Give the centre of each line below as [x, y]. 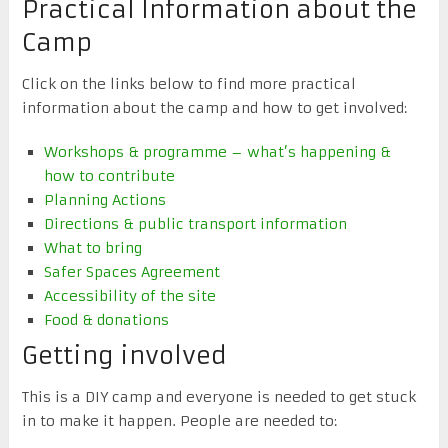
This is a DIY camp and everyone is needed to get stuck [218, 396]
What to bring [93, 247]
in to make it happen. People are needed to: [179, 420]
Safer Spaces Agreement [132, 271]
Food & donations [107, 319]
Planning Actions [105, 199]
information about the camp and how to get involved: [214, 107]
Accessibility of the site [130, 295]
